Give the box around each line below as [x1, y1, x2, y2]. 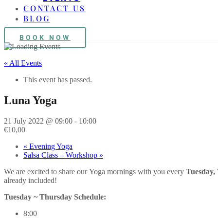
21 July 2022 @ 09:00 [4, 116, 73, 125]
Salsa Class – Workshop [23, 150, 99, 159]
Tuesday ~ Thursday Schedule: [4, 192, 106, 201]
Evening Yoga [27, 142, 73, 150]
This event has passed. [23, 75, 92, 84]
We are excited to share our [4, 167, 89, 176]
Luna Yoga [4, 93, 57, 107]
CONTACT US [23, 3, 86, 13]
